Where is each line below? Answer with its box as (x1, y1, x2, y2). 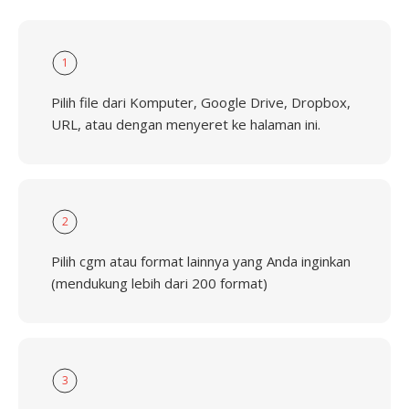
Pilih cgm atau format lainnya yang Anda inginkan (51, 252, 351, 270)
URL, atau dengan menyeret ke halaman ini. (51, 115, 320, 133)
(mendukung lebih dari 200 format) (51, 274, 267, 292)
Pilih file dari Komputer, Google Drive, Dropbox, (51, 93, 351, 111)
